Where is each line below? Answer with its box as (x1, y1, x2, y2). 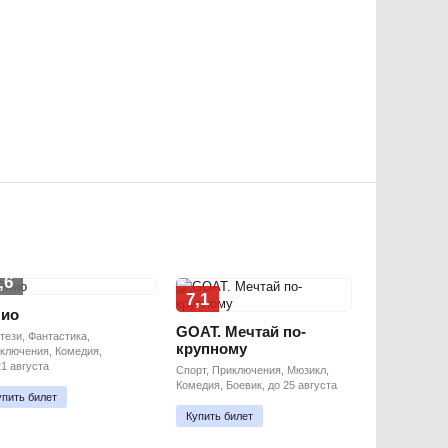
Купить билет (186, 410, 253, 422)
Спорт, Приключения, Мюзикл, (176, 364, 329, 376)
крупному (176, 340, 247, 357)
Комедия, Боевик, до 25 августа (176, 379, 337, 391)
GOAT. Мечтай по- (176, 323, 306, 340)
